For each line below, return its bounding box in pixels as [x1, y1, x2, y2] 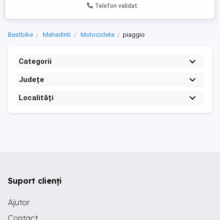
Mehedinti [43, 31, 71, 38]
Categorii [19, 57, 52, 66]
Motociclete [81, 31, 114, 38]
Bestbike [8, 31, 33, 38]
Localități [19, 93, 54, 102]
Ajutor [8, 197, 30, 207]
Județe [19, 75, 44, 84]
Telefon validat [95, 2, 137, 9]
